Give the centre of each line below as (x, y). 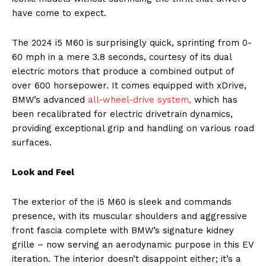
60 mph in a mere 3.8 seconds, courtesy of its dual (122, 57)
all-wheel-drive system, (140, 99)
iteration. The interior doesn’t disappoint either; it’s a (126, 259)
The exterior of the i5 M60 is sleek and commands (122, 202)
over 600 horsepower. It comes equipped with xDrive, (129, 85)
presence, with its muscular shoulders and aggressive (129, 216)
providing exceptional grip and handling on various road (133, 128)
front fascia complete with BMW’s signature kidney (123, 230)
